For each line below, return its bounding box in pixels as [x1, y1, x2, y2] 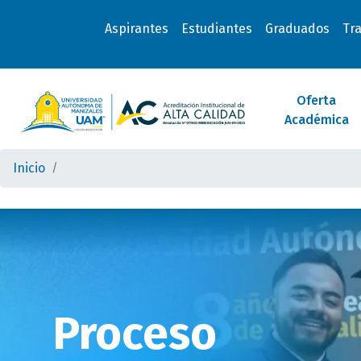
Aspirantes [104, 21, 168, 36]
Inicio [13, 160, 45, 176]
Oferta [297, 93, 337, 108]
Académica [284, 112, 349, 127]
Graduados [264, 21, 330, 36]
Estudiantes [180, 21, 252, 36]
